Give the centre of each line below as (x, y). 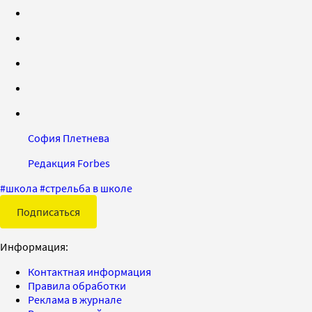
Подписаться (48, 211)
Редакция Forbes (69, 163)
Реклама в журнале (75, 299)
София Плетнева (69, 138)
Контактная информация (89, 271)
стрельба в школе (89, 188)
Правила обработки (77, 285)
